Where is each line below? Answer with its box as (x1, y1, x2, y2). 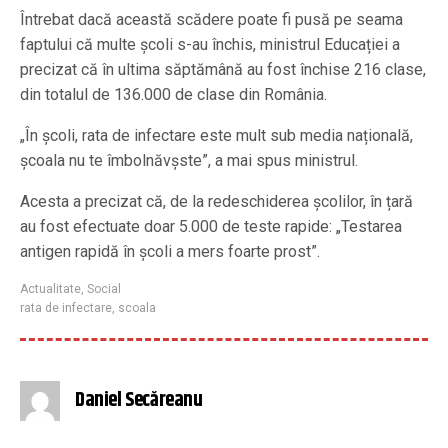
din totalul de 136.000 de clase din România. (20, 84, 327, 104)
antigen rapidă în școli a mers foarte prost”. (20, 241, 320, 261)
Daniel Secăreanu (75, 384, 203, 416)
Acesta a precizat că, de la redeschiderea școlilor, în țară (20, 191, 413, 211)
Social (87, 281, 121, 296)
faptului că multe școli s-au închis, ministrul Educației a (20, 34, 400, 54)
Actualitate (20, 281, 81, 296)
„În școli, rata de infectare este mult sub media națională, (20, 125, 413, 145)
